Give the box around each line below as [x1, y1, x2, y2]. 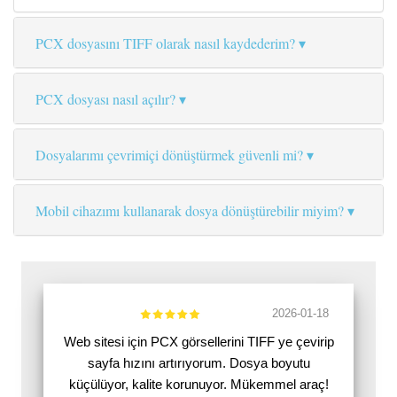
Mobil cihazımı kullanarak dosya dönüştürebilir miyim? [35, 201, 344, 221]
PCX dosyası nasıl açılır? [35, 90, 175, 109]
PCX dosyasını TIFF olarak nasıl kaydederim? [35, 34, 295, 53]
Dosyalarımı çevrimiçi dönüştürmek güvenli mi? [35, 145, 303, 165]
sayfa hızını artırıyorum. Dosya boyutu [87, 355, 310, 371]
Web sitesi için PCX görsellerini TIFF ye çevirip [63, 334, 334, 350]
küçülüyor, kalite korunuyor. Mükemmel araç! [68, 377, 329, 393]
